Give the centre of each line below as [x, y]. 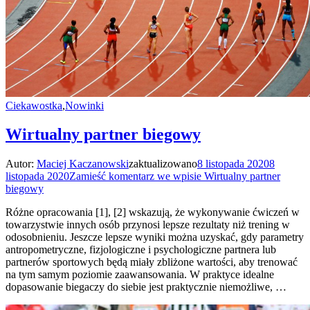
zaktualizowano [163, 164]
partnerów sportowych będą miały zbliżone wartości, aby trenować [152, 262]
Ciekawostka [34, 105]
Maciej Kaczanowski [83, 164]
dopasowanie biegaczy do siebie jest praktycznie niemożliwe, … [146, 287]
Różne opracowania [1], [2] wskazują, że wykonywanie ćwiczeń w [153, 212]
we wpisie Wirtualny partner [217, 176]
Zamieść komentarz [112, 176]
